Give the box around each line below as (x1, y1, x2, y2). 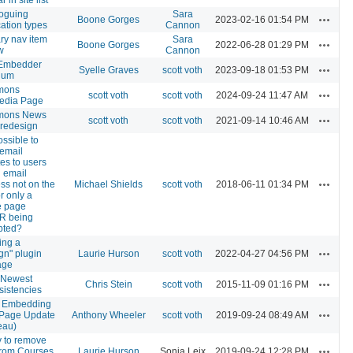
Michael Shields (74, 178, 143, 190)
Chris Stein (84, 278, 132, 290)
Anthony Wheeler (71, 309, 146, 321)
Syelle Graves (78, 64, 139, 76)
